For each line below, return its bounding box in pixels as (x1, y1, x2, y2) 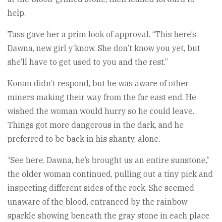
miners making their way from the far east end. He (7, 92, 196, 102)
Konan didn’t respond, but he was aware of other (7, 78, 189, 88)
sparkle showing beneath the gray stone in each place (7, 210, 210, 221)
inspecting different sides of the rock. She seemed (7, 182, 194, 193)
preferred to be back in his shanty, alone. (7, 133, 160, 144)
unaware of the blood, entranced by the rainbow (7, 196, 187, 207)
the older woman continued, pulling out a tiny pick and (7, 168, 213, 179)
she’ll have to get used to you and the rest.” (7, 56, 168, 67)
